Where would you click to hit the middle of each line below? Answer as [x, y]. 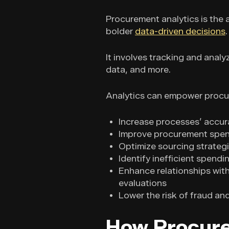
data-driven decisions [180, 32]
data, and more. [139, 70]
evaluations [143, 184]
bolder [120, 32]
